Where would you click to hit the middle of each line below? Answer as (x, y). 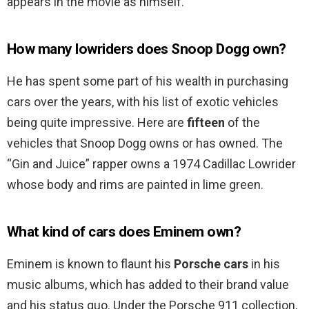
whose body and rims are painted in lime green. (135, 185)
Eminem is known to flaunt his (90, 264)
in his (264, 264)
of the (242, 123)
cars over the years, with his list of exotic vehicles (143, 102)
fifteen (206, 123)
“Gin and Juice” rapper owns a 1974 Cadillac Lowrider (151, 164)
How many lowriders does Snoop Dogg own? (147, 49)
